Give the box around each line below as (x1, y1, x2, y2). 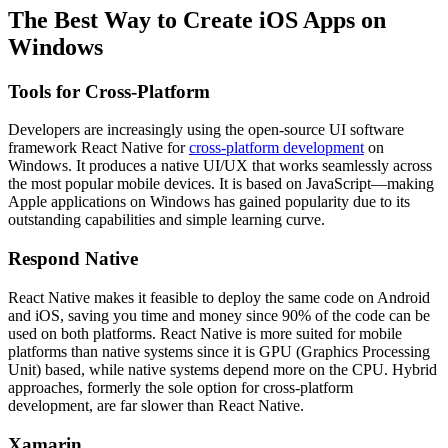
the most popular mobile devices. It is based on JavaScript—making (8, 175, 434, 193)
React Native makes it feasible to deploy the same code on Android (8, 288, 430, 306)
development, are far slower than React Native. (8, 396, 304, 414)
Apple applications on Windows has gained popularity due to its (8, 193, 410, 211)
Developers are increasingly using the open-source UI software (8, 121, 404, 139)
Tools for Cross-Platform (8, 80, 210, 102)
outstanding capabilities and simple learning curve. (8, 211, 325, 229)
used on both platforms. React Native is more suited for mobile (8, 324, 402, 342)
